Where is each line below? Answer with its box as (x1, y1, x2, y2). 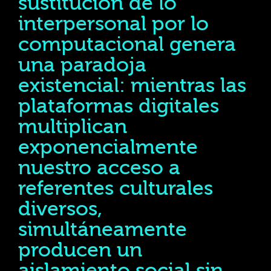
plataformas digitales (18, 94, 219, 118)
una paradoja (18, 53, 146, 77)
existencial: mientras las (18, 74, 246, 97)
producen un (18, 238, 142, 262)
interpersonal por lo (18, 12, 209, 36)
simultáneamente (18, 218, 187, 241)
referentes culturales (18, 177, 213, 200)
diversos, (18, 197, 102, 221)
